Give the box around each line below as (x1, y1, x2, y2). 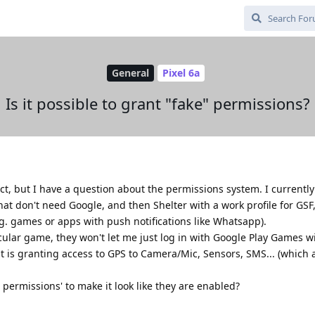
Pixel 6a (162, 66, 200, 80)
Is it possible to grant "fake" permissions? (5, 92, 310, 114)
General (112, 66, 149, 80)
